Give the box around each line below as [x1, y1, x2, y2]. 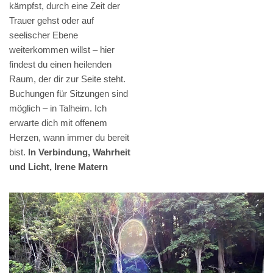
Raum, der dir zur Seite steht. [9, 73, 126, 84]
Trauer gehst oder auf [9, 15, 94, 26]
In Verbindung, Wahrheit [28, 146, 130, 157]
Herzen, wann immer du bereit [9, 132, 129, 143]
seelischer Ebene [9, 29, 78, 40]
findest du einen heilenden [9, 58, 112, 69]
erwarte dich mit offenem [9, 117, 107, 128]
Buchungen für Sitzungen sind [9, 88, 128, 99]
